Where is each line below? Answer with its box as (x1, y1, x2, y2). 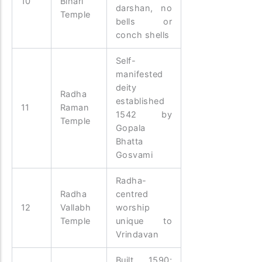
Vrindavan (115, 229, 159, 240)
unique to (115, 215, 173, 226)
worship (115, 202, 150, 213)
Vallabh (60, 202, 91, 213)
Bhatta (115, 136, 143, 147)
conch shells (115, 29, 170, 40)
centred (115, 188, 149, 199)
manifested (115, 68, 163, 80)
